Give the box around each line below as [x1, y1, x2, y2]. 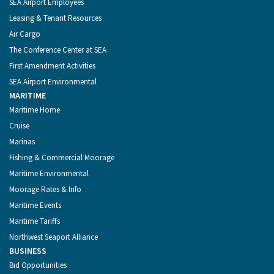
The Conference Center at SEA [9, 45, 106, 56]
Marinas [9, 136, 35, 147]
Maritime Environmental [9, 168, 89, 179]
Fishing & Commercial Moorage [9, 152, 114, 163]
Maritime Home [9, 105, 60, 116]
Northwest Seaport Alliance [9, 232, 98, 243]
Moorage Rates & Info [9, 184, 81, 195]
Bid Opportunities [9, 260, 67, 271]
